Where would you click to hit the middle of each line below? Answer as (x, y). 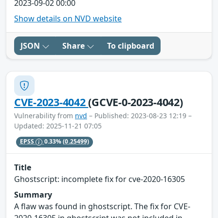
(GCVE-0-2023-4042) (136, 102)
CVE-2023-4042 (51, 102)
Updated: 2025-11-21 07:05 (58, 126)
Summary (33, 195)
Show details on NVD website (68, 18)
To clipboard (131, 45)
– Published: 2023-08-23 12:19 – (139, 115)
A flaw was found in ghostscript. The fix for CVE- (102, 207)
